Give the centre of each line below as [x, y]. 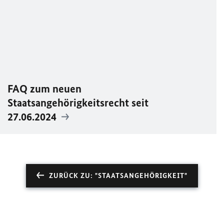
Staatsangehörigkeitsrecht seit [78, 103]
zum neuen [54, 89]
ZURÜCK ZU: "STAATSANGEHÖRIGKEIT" [118, 176]
